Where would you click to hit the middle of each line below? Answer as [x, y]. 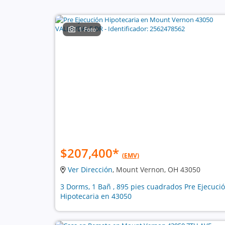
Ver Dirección [90, 170]
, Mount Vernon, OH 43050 [156, 170]
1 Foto [88, 29]
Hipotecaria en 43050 [96, 196]
